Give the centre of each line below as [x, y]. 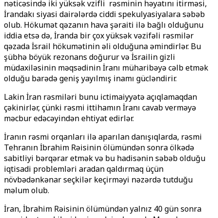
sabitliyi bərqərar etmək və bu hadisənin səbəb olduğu [105, 158]
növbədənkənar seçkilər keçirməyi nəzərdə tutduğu [98, 180]
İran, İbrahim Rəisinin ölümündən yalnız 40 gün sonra [103, 209]
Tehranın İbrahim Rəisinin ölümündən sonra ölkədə [99, 147]
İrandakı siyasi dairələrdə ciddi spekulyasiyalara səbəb [104, 14]
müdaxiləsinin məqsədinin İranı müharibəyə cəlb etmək [106, 68]
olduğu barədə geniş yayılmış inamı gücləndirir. [90, 78]
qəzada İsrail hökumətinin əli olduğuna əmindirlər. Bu [102, 46]
